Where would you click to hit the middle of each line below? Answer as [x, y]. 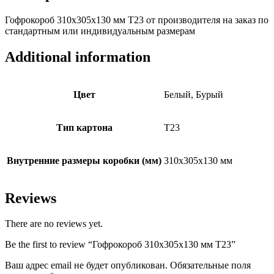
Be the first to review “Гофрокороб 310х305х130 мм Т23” [120, 245]
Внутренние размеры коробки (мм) [84, 160]
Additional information [78, 57]
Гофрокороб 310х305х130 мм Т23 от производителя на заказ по [137, 20]
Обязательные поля [210, 265]
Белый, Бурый [194, 94]
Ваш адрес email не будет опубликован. [86, 265]
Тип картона [84, 127]
